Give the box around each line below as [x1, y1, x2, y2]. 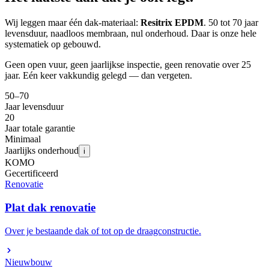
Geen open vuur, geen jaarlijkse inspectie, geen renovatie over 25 [5, 59, 251, 70]
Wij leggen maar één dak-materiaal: [5, 17, 138, 28]
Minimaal [5, 134, 41, 145]
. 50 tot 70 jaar [204, 17, 258, 28]
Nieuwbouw [5, 256, 52, 267]
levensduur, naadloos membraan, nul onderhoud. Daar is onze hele [5, 28, 256, 39]
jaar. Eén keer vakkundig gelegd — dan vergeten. [5, 70, 192, 81]
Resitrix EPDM [141, 17, 204, 28]
